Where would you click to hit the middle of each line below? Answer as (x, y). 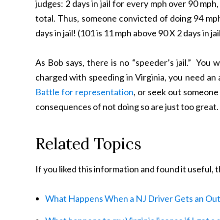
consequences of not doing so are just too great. (127, 107)
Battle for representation (84, 92)
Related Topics (88, 144)
